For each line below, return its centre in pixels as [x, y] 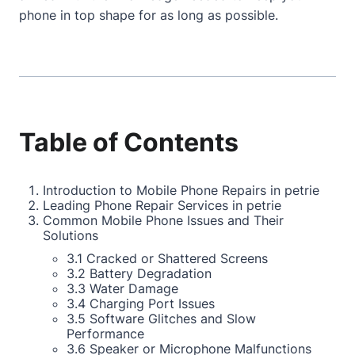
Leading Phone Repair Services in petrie [162, 205]
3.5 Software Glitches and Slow [161, 319]
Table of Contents [129, 142]
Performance [105, 334]
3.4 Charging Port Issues [141, 303]
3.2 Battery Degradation [139, 273]
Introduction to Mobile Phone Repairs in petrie [181, 190]
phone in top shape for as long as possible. [149, 15]
